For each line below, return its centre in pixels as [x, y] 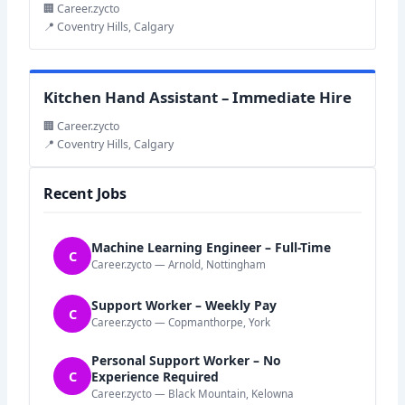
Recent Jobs [85, 193]
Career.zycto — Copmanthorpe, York [181, 323]
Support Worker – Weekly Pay [184, 306]
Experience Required [155, 376]
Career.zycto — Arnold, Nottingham [179, 265]
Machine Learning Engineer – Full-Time [212, 248]
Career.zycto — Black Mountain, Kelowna [193, 393]
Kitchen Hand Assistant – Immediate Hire [198, 97]
